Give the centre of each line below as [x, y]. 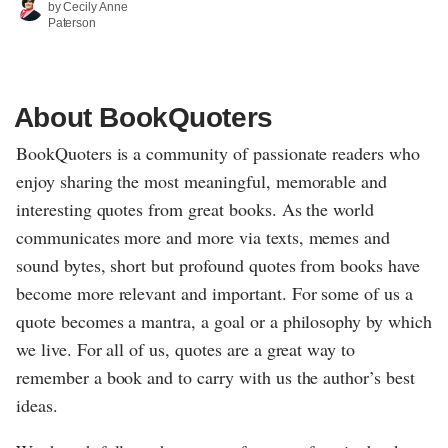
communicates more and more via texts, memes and [203, 237]
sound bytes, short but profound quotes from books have [218, 265]
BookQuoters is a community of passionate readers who [218, 153]
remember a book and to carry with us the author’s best [215, 377]
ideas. [37, 405]
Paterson [72, 23]
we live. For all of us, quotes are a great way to [186, 349]
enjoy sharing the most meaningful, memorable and [202, 181]
